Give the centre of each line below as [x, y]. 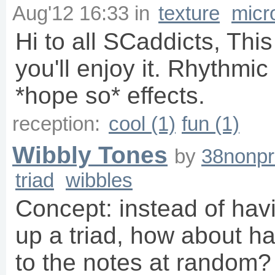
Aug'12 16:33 [71, 13]
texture [189, 13]
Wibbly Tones [90, 155]
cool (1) [142, 124]
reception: [59, 124]
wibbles [99, 180]
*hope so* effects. [110, 95]
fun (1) [211, 124]
